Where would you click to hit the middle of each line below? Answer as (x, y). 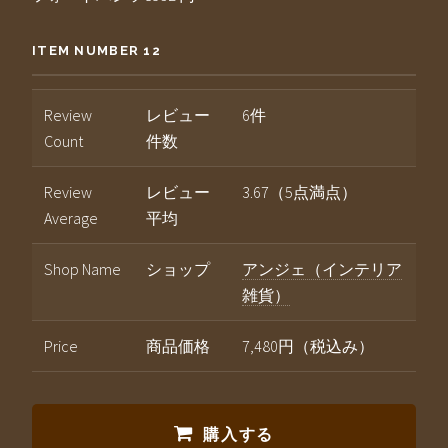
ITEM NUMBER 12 (96, 51)
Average (71, 218)
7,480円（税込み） (308, 346)
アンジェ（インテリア (322, 269)
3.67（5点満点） (299, 192)
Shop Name (82, 269)
